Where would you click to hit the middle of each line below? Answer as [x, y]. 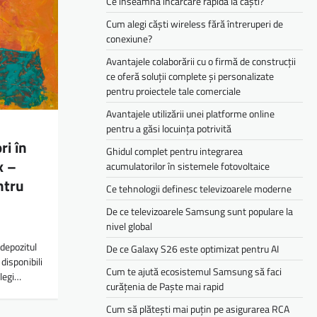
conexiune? [129, 38]
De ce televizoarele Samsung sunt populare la [200, 211]
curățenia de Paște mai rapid [165, 286]
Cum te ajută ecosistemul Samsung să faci [194, 271]
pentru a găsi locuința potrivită [169, 128]
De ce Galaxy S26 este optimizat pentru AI [192, 248]
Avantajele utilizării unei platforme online [190, 113]
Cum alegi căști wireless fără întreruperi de [195, 23]
